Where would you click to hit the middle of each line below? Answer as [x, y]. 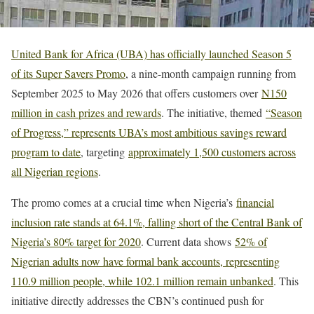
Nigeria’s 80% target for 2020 [76, 242]
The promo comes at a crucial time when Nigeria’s [124, 203]
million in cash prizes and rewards [86, 113]
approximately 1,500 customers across [212, 152]
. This [286, 281]
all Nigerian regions [55, 172]
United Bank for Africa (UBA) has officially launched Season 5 [151, 54]
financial [255, 203]
